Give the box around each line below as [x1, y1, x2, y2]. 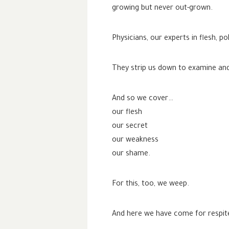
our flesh [112, 109, 142, 118]
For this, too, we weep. [112, 180, 189, 189]
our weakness [112, 136, 158, 145]
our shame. [112, 150, 150, 159]
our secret [112, 123, 148, 131]
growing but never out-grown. [112, 5, 213, 13]
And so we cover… [112, 95, 173, 104]
